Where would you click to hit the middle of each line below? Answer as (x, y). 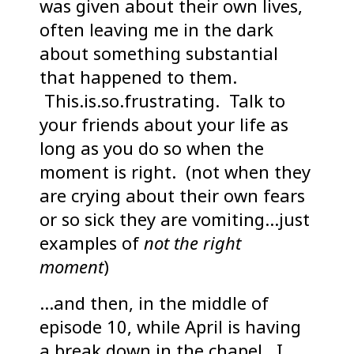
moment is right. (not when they (175, 172)
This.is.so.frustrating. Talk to (162, 101)
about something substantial (159, 53)
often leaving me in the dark (156, 30)
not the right (192, 243)
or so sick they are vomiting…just (175, 219)
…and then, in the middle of (154, 303)
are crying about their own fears (172, 196)
